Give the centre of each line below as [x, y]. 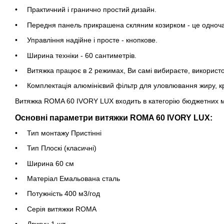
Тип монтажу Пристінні [64, 133]
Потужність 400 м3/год [63, 194]
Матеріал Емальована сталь [73, 178]
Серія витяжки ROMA [62, 209]
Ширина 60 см [50, 163]
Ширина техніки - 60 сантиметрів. [82, 55]
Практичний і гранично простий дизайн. [92, 10]
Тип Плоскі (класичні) [62, 148]
